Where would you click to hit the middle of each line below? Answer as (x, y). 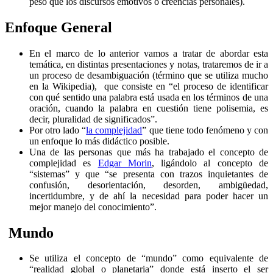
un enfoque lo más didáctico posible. (99, 141)
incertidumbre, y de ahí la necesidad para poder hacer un (149, 196)
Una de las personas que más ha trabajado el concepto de (149, 152)
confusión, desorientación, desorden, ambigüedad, (149, 185)
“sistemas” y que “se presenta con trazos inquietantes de (149, 174)
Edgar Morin (125, 163)
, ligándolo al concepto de (210, 163)
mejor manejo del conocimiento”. (93, 207)
